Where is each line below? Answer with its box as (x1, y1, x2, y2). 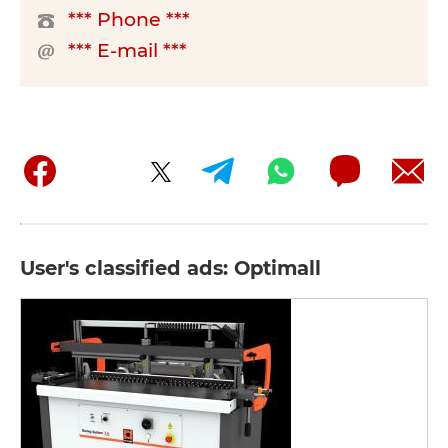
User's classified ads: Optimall (20, 256, 321, 280)
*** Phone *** (68, 8, 190, 31)
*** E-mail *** (68, 39, 187, 62)
